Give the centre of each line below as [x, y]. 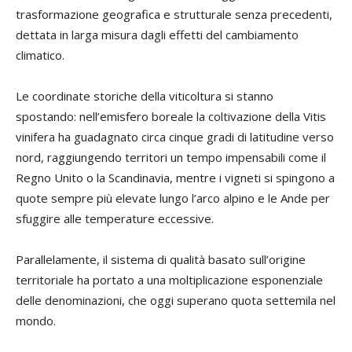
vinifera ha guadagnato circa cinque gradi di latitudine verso [175, 136]
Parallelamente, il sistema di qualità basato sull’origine [161, 259]
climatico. [40, 55]
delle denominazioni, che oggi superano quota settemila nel [176, 300]
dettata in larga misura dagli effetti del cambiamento [157, 34]
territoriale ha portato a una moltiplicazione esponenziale [169, 279]
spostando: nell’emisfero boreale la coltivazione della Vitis [171, 116]
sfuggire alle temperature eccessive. [115, 218]
